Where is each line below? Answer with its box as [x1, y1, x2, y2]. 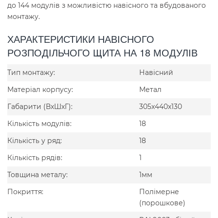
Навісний [139, 68, 173, 77]
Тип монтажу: [7, 68, 55, 77]
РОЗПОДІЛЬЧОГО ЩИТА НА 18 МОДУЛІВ [7, 45, 198, 59]
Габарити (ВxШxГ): [7, 102, 73, 111]
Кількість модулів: [7, 119, 72, 128]
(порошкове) [139, 198, 185, 207]
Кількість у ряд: [7, 136, 62, 145]
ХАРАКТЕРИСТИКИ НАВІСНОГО [7, 31, 154, 46]
